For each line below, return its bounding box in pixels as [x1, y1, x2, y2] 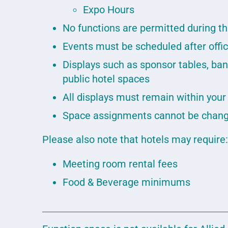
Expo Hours [83, 4, 135, 16]
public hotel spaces [63, 73, 150, 85]
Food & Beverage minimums [63, 176, 191, 188]
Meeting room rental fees [63, 158, 178, 170]
